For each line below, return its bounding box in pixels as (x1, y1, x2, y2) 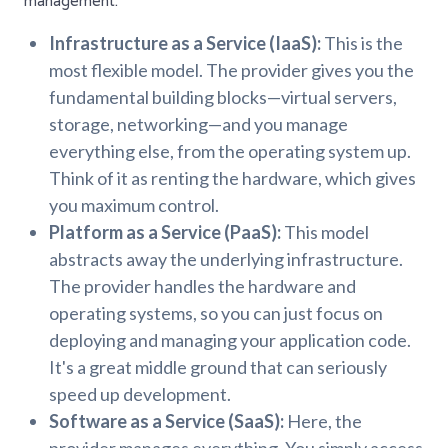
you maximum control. (49, 194, 219, 217)
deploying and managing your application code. (49, 329, 411, 352)
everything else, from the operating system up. (49, 140, 411, 163)
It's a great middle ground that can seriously (49, 356, 387, 379)
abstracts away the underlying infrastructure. (49, 248, 403, 271)
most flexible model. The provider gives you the (49, 59, 414, 82)
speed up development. (49, 383, 231, 406)
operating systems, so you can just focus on (49, 302, 383, 325)
